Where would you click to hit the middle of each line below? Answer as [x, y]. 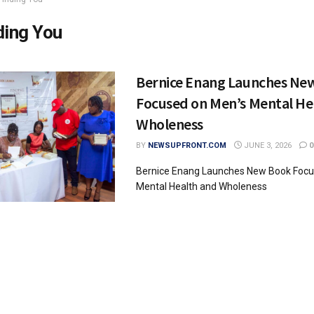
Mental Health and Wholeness [202, 186]
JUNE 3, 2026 [267, 145]
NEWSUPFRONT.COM [187, 145]
